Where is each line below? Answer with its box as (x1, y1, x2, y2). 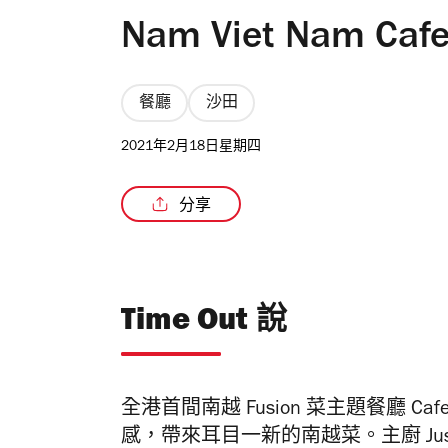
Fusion (246, 401, 301, 422)
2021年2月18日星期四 (121, 141, 261, 156)
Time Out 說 (121, 308, 287, 340)
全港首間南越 (121, 401, 241, 422)
